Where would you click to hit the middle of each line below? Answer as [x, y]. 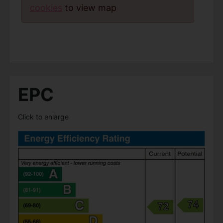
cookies [46, 7]
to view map [89, 7]
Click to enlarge [43, 116]
